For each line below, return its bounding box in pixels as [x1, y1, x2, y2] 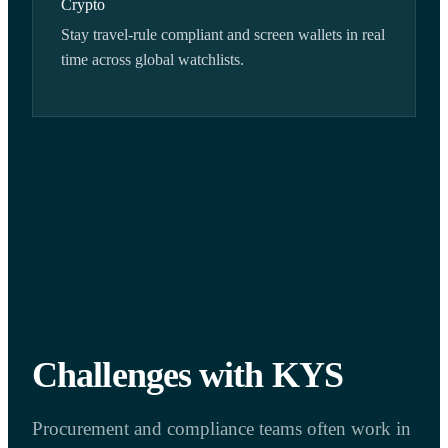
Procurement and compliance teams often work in [32, 418, 411, 440]
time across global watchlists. [61, 51, 244, 69]
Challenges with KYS [32, 355, 343, 396]
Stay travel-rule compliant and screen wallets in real [61, 26, 385, 44]
